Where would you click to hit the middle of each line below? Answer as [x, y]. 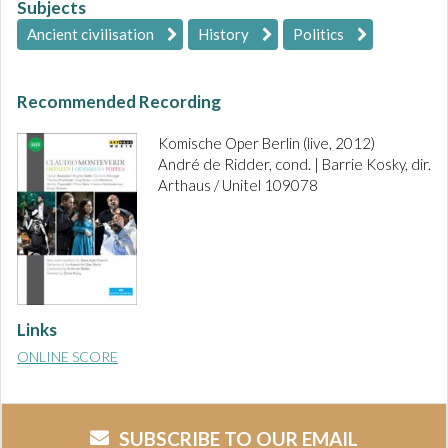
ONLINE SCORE [67, 356]
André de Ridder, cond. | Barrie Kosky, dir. [294, 164]
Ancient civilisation [90, 34]
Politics [318, 34]
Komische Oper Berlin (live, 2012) [266, 143]
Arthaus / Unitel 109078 [238, 185]
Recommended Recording [119, 102]
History [223, 34]
